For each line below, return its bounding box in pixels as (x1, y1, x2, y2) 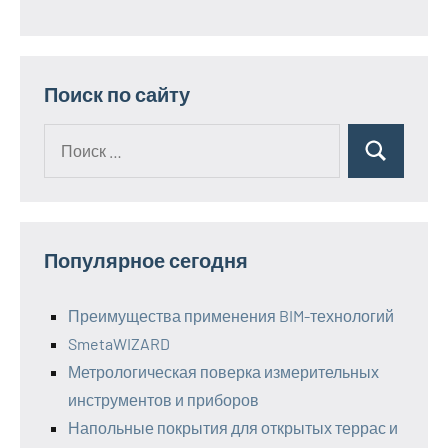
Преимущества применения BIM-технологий (68, 306, 394, 326)
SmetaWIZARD (68, 334, 170, 354)
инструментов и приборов (68, 390, 259, 410)
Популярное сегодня (44, 248, 248, 273)
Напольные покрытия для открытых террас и (68, 418, 398, 438)
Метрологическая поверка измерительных (68, 362, 379, 382)
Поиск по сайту (44, 82, 190, 107)
